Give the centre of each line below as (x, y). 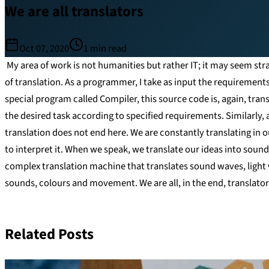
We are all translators (74, 12)
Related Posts (49, 234)
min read (108, 48)
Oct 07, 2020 (44, 48)
